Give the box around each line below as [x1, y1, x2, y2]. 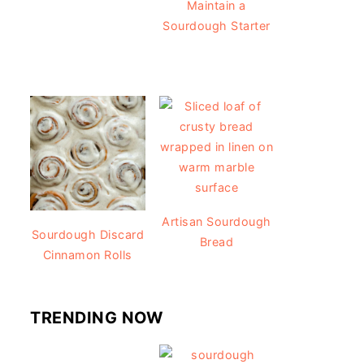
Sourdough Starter [162, 18, 271, 32]
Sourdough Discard [31, 227, 144, 242]
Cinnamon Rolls [42, 248, 132, 262]
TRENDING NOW [30, 308, 162, 328]
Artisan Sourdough [162, 214, 271, 228]
